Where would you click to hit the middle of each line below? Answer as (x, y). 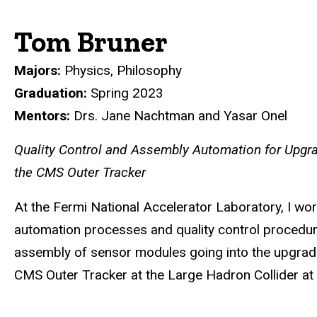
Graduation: (51, 93)
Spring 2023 (125, 93)
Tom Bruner (91, 41)
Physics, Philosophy (121, 70)
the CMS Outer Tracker (80, 173)
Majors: (38, 70)
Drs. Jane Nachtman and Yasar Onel (180, 115)
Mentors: (42, 115)
